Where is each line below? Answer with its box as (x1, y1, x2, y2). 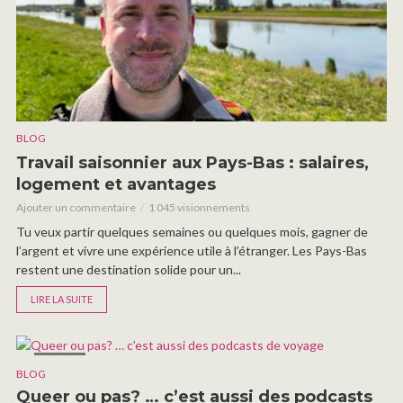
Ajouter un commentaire (16, 200, 136, 214)
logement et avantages (16, 174, 216, 194)
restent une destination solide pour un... (16, 261, 241, 277)
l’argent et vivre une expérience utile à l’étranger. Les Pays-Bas (16, 242, 367, 258)
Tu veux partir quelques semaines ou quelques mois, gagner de (16, 223, 368, 239)
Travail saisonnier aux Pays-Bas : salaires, (16, 152, 369, 173)
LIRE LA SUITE (31, 292, 93, 305)
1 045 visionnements (148, 200, 250, 214)
